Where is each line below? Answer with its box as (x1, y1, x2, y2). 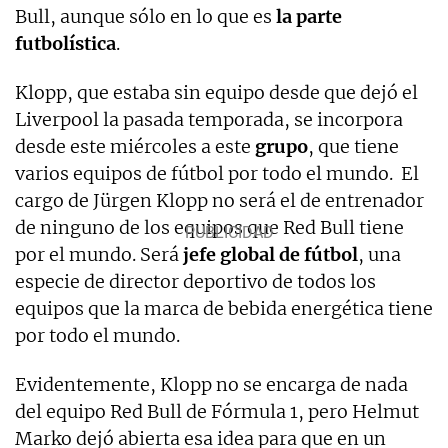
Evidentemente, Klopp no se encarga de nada (15, 372, 408, 396)
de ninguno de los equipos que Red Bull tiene (15, 215, 404, 239)
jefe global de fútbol (179, 242, 358, 266)
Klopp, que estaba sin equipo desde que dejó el (15, 80, 418, 104)
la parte (276, 4, 342, 28)
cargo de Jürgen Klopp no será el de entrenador (15, 188, 424, 212)
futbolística (15, 31, 116, 55)
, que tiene (308, 134, 399, 158)
